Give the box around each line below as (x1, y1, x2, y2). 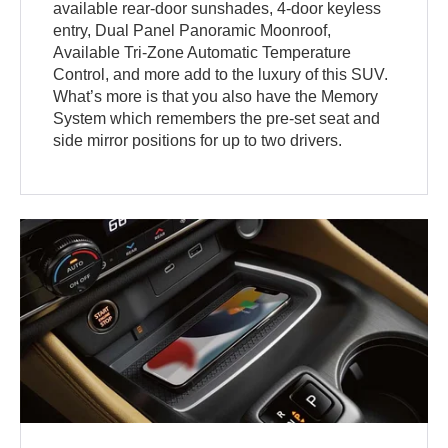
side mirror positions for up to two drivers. (53, 132, 343, 150)
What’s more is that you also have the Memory (53, 88, 379, 106)
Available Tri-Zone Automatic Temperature (53, 44, 352, 62)
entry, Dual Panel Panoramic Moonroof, (53, 22, 332, 40)
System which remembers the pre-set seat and (53, 110, 381, 128)
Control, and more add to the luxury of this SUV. (53, 66, 389, 84)
